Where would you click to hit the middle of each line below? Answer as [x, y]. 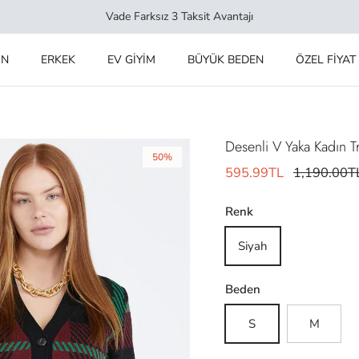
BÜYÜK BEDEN [225, 59]
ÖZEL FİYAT [325, 59]
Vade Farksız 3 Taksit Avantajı [179, 16]
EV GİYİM [131, 59]
